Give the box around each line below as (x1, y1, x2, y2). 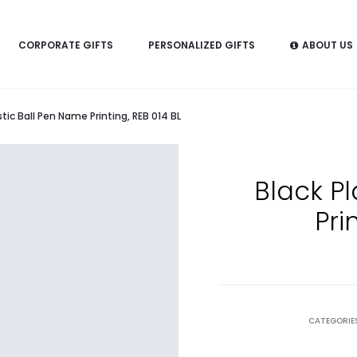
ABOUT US (302, 37, 353, 52)
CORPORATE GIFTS (18, 37, 113, 52)
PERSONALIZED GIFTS (148, 37, 255, 52)
